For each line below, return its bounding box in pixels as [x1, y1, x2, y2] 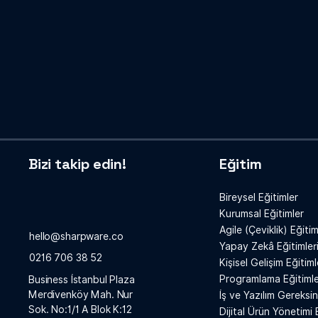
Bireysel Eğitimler [219, 192, 298, 204]
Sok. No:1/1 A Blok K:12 [28, 304, 132, 316]
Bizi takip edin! [28, 155, 126, 174]
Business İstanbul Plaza [28, 274, 135, 286]
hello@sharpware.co [29, 231, 124, 243]
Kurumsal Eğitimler [219, 208, 304, 220]
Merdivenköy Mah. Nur [28, 289, 133, 301]
